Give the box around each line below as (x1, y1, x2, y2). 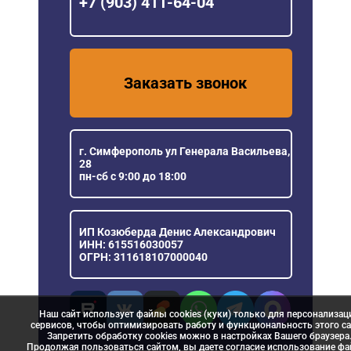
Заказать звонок (123, 73, 247, 92)
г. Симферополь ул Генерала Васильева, (79, 144, 290, 157)
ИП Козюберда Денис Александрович (79, 225, 276, 238)
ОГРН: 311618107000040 (79, 250, 208, 263)
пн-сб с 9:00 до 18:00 (79, 169, 186, 183)
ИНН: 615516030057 (79, 237, 183, 251)
